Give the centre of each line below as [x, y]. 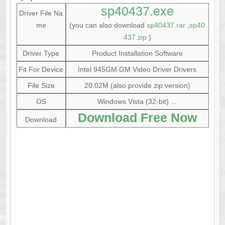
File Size [41, 86]
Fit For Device [41, 70]
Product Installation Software [137, 53]
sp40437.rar [166, 25]
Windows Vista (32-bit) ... [137, 102]
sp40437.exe [137, 11]
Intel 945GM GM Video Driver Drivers [137, 70]
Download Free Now [137, 118]
